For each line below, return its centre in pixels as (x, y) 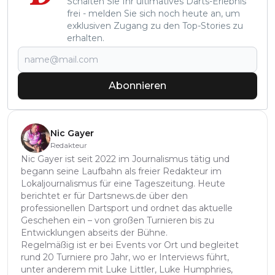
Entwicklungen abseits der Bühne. (94, 232)
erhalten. (86, 38)
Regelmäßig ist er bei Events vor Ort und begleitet (130, 245)
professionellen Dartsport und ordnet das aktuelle (127, 208)
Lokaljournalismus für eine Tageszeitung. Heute (123, 183)
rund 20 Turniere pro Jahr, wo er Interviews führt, (125, 257)
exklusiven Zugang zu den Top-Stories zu (155, 25)
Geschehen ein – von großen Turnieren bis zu (118, 220)
